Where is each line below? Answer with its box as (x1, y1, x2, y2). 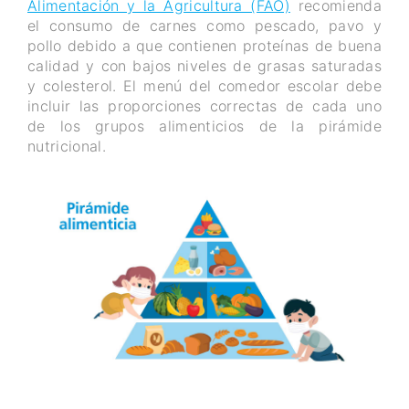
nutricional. (27, 136, 107, 155)
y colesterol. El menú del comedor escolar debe (27, 76, 382, 95)
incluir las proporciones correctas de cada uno (27, 96, 382, 115)
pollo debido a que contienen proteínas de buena (27, 36, 382, 55)
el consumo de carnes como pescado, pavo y (27, 16, 382, 35)
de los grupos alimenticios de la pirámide (27, 116, 382, 135)
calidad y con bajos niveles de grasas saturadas (27, 56, 382, 75)
